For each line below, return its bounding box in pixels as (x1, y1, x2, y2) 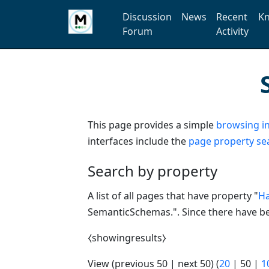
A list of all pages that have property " (88, 189, 258, 202)
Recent (216, 10, 247, 23)
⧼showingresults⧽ (88, 231, 166, 244)
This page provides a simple (88, 118, 216, 131)
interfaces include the (88, 134, 189, 148)
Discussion (122, 10, 172, 23)
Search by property (88, 160, 217, 181)
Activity (216, 25, 249, 38)
